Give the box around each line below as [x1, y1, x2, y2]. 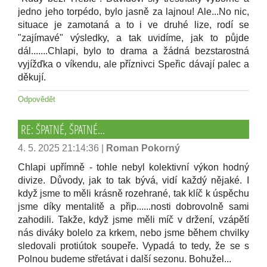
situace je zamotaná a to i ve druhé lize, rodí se [18, 20, 249, 30]
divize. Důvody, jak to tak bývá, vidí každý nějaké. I [18, 175, 249, 185]
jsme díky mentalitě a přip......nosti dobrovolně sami [18, 201, 249, 212]
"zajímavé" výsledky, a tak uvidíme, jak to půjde [18, 33, 249, 43]
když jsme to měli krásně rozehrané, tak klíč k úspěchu [18, 188, 249, 198]
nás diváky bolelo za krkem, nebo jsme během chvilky [18, 228, 249, 238]
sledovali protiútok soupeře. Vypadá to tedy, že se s [18, 241, 249, 251]
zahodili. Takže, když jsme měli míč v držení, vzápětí [18, 215, 249, 225]
